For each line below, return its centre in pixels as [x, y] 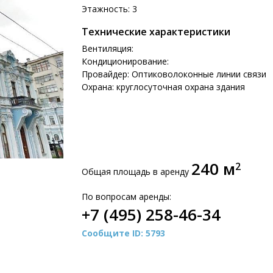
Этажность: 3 [109, 9]
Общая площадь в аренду [135, 172]
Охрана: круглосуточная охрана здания [163, 87]
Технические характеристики [156, 32]
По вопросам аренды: [126, 197]
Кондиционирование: [125, 61]
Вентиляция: [107, 48]
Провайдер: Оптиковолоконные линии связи [174, 74]
